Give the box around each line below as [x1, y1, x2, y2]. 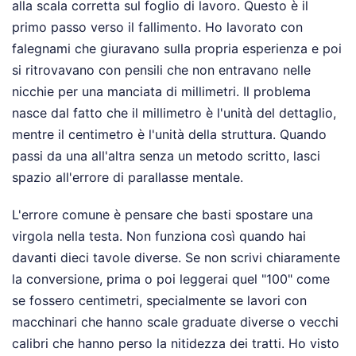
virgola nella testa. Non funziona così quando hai [12, 227, 306, 244]
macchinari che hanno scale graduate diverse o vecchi [12, 313, 339, 330]
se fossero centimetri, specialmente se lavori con [12, 292, 307, 308]
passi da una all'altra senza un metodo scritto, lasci [12, 147, 320, 164]
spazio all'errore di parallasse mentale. [12, 168, 243, 185]
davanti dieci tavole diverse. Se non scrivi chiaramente [12, 249, 340, 265]
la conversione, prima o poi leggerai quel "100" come [12, 270, 330, 287]
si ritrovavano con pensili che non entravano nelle [12, 61, 311, 78]
